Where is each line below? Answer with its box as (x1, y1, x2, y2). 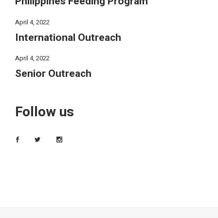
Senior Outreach (15, 66, 92, 82)
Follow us (15, 102, 74, 123)
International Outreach (15, 30, 122, 45)
